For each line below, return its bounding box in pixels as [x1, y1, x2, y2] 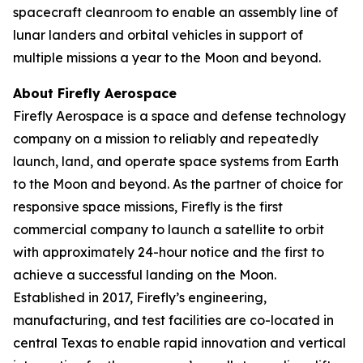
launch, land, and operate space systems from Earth [13, 153, 339, 169]
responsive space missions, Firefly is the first [13, 199, 283, 215]
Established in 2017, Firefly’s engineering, [13, 289, 267, 305]
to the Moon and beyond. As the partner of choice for [13, 176, 343, 192]
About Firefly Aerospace [13, 85, 177, 101]
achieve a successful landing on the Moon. [13, 267, 276, 283]
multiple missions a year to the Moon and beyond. [13, 49, 321, 66]
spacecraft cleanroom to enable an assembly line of [13, 4, 338, 20]
